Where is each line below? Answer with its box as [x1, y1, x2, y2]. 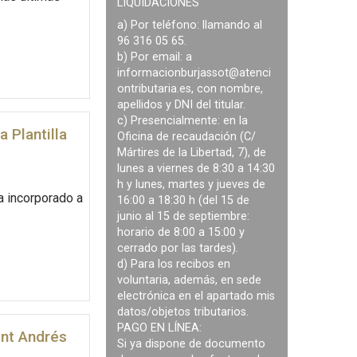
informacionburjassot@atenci [117, 66, 272, 80]
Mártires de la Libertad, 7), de [117, 146, 267, 160]
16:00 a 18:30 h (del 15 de [117, 194, 250, 208]
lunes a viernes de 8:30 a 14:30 [117, 162, 276, 176]
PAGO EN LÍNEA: [117, 321, 202, 335]
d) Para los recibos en [117, 257, 231, 272]
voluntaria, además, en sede [117, 273, 262, 288]
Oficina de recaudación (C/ [117, 130, 257, 144]
